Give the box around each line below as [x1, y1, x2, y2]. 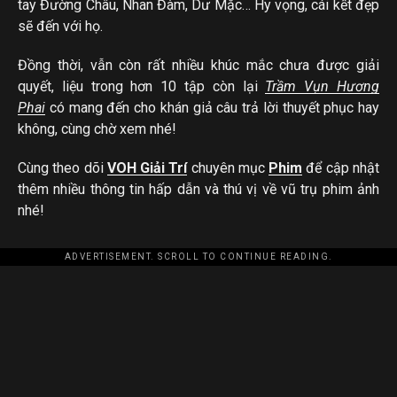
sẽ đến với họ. [18, 18, 103, 35]
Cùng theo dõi [18, 160, 107, 177]
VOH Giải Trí [106, 160, 188, 177]
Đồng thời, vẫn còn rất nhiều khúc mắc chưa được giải [18, 57, 379, 74]
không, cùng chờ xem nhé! [18, 121, 176, 138]
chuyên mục [187, 160, 269, 177]
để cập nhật [302, 160, 380, 177]
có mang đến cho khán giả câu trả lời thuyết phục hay [45, 99, 379, 117]
